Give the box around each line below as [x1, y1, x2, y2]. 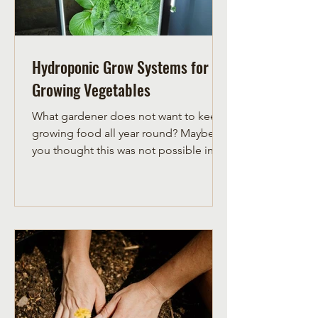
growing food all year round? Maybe [32, 126, 180, 141]
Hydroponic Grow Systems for [32, 55, 209, 79]
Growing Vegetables [32, 78, 150, 102]
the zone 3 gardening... [32, 160, 148, 175]
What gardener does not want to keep [32, 109, 224, 124]
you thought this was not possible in [32, 143, 214, 158]
